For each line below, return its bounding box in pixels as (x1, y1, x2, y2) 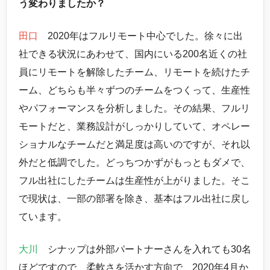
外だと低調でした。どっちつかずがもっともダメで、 (19, 157, 250, 168)
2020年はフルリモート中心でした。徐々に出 (38, 31, 243, 41)
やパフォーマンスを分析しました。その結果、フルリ (19, 103, 250, 113)
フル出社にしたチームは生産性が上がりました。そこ (19, 175, 250, 186)
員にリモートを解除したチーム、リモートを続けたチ (19, 67, 250, 77)
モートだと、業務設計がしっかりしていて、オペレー (19, 121, 250, 131)
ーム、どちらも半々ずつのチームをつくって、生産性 (19, 85, 250, 95)
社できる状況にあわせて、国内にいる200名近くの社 (19, 49, 247, 59)
